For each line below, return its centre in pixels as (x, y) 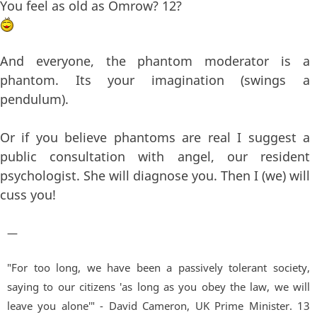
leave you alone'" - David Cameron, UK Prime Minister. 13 (158, 306)
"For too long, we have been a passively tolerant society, (158, 268)
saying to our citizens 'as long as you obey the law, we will (158, 287)
